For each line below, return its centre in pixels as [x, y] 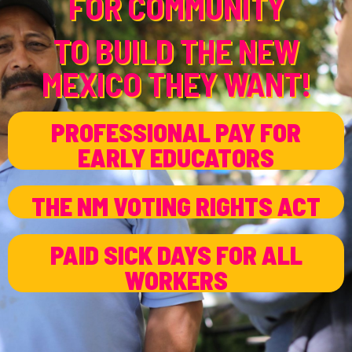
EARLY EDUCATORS [176, 157]
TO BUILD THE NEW [176, 51]
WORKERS [176, 279]
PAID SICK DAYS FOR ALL [176, 254]
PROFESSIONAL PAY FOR [176, 132]
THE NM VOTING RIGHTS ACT [176, 205]
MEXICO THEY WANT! [176, 84]
